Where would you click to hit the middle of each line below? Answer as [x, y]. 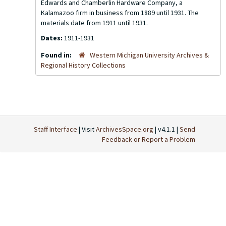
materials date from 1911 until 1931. [94, 23]
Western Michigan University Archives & [149, 55]
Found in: [57, 55]
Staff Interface [55, 129]
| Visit [87, 129]
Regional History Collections [83, 65]
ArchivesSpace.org [125, 129]
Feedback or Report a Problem [149, 139]
